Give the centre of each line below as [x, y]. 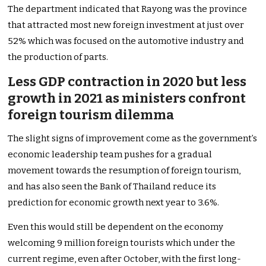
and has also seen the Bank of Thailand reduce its [112, 187]
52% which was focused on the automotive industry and [126, 41]
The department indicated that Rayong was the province [128, 9]
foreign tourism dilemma [91, 115]
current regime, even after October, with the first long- [125, 259]
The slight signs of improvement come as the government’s [133, 139]
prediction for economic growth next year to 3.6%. [114, 203]
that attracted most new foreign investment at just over [126, 25]
